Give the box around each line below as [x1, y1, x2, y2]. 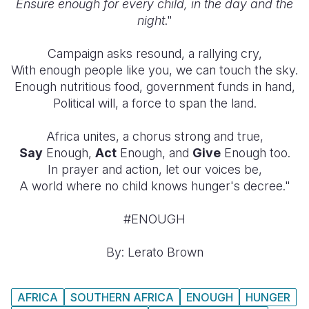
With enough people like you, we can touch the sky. [11, 63, 298, 77]
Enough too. [220, 146, 290, 160]
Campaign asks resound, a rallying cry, [47, 46, 262, 61]
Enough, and [116, 146, 192, 160]
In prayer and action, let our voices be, [47, 162, 262, 177]
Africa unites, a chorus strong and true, [46, 129, 263, 143]
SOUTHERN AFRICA [70, 290, 174, 304]
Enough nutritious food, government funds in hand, [14, 79, 295, 94]
